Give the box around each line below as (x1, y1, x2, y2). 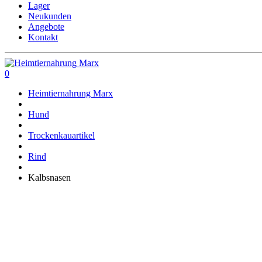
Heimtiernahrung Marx (28, 88, 113, 98)
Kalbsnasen (28, 173, 71, 182)
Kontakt (28, 32, 58, 42)
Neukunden (28, 11, 71, 21)
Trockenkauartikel (28, 130, 95, 140)
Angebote (28, 22, 64, 32)
